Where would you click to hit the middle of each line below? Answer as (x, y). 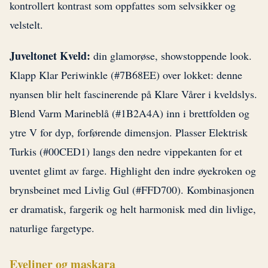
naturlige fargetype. (52, 228)
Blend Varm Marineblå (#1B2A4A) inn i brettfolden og (130, 113)
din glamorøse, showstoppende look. (171, 56)
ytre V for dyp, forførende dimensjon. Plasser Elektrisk (129, 133)
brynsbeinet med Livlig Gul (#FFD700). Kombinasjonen (132, 190)
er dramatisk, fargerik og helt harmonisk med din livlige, (133, 209)
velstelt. (26, 25)
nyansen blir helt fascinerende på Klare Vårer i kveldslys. (133, 94)
